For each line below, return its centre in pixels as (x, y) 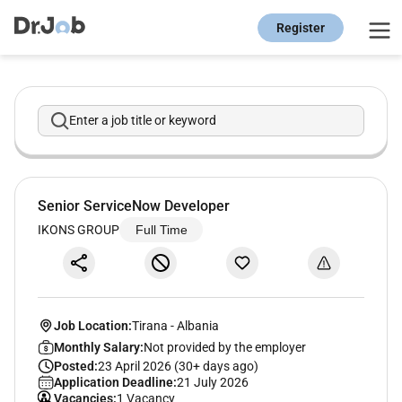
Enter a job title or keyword (143, 121)
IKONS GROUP (79, 229)
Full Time (161, 230)
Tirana (149, 325)
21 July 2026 (212, 382)
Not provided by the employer (224, 347)
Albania (197, 325)
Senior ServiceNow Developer (134, 206)
